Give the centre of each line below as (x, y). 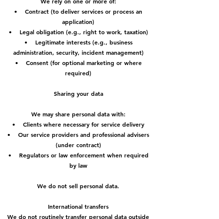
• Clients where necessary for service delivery (78, 124)
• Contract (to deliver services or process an (78, 11)
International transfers (78, 206)
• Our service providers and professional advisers (78, 134)
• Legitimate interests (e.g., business (78, 42)
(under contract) (78, 145)
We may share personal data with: (78, 114)
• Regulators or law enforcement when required (78, 155)
